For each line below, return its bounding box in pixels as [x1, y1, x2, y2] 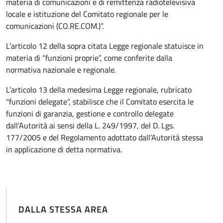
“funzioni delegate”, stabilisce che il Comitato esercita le [6, 96, 194, 108]
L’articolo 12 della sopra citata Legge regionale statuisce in [6, 40, 204, 52]
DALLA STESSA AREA [18, 202, 108, 216]
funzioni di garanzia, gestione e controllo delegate [6, 108, 174, 119]
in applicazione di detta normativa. [6, 143, 122, 155]
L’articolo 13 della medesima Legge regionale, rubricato [6, 84, 192, 96]
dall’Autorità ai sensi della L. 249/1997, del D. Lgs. [6, 119, 174, 131]
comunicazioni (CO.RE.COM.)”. [6, 20, 104, 32]
